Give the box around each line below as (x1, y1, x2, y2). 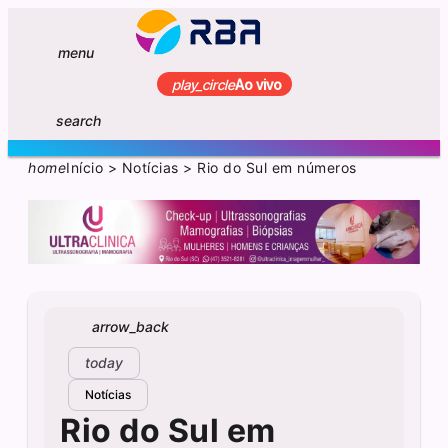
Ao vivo (234, 75, 282, 93)
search (56, 111, 101, 129)
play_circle (171, 75, 235, 93)
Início (66, 159, 104, 177)
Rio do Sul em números (197, 159, 357, 177)
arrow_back (92, 318, 169, 336)
